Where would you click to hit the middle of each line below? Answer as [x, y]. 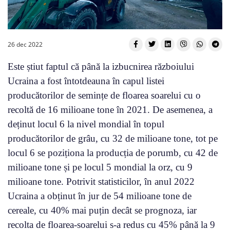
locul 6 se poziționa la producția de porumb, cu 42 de [113, 152]
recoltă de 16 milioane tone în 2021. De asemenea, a [110, 109]
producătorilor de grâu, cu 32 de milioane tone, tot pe [113, 138]
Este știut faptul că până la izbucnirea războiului [101, 66]
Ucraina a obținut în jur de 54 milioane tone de [100, 196]
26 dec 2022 [25, 44]
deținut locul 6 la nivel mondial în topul [86, 124]
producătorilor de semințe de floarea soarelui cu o [104, 95]
